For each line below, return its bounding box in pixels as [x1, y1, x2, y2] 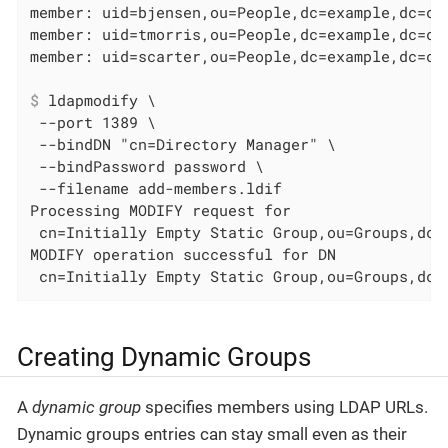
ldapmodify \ [39, 90, 157, 111]
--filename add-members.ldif [30, 178, 283, 199]
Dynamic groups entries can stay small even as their [17, 424, 407, 445]
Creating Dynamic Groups [17, 342, 311, 373]
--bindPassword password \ [30, 156, 265, 177]
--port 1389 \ [30, 112, 157, 133]
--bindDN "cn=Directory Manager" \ [30, 134, 337, 155]
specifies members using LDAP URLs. [141, 397, 428, 418]
